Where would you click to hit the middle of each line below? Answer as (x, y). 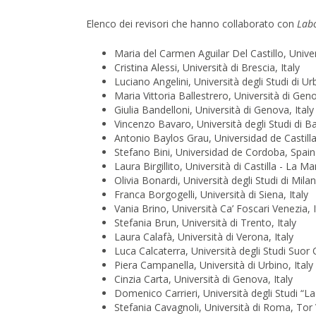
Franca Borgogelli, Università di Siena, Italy (211, 195)
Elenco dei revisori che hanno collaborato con (192, 24)
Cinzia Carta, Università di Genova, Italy (203, 279)
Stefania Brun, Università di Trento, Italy (205, 223)
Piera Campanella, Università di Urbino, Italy (214, 265)
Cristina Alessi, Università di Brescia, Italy (207, 68)
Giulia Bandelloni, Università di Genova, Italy (214, 110)
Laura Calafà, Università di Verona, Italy (204, 237)
